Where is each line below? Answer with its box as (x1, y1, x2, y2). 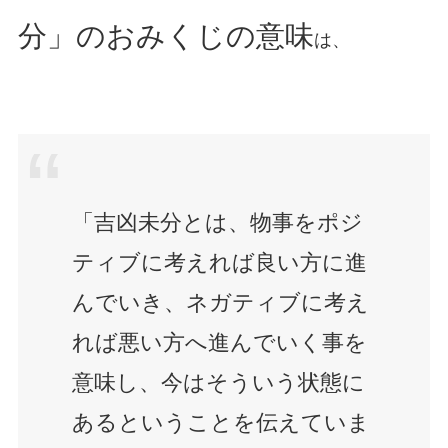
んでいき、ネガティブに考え (71, 289, 369, 315)
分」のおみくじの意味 (17, 20, 314, 53)
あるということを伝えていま (71, 409, 370, 435)
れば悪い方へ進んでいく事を (71, 329, 367, 355)
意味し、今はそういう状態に (71, 369, 365, 395)
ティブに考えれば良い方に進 (71, 249, 367, 275)
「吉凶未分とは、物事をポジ (71, 209, 363, 235)
